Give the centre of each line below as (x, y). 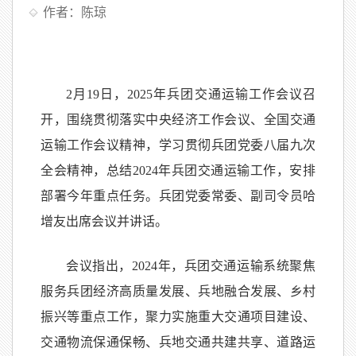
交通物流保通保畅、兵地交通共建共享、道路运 (178, 342)
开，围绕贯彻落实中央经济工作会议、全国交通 (178, 120)
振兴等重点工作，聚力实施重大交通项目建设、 (178, 317)
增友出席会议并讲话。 (104, 221)
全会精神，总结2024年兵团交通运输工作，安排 (178, 170)
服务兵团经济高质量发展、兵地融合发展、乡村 (178, 291)
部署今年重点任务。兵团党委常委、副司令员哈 (178, 196)
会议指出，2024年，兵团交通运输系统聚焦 (191, 266)
